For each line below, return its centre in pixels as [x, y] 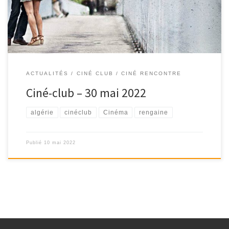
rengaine [154, 112]
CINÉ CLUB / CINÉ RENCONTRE [129, 73]
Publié [35, 142]
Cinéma [116, 112]
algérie [42, 112]
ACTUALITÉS [47, 73]
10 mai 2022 [60, 142]
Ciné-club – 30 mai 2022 [86, 93]
